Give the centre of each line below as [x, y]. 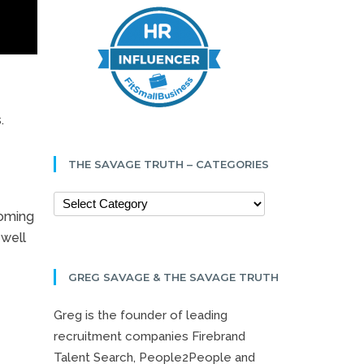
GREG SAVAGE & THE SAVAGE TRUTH [173, 277]
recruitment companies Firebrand [149, 336]
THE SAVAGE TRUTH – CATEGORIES [169, 164]
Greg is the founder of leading [141, 315]
